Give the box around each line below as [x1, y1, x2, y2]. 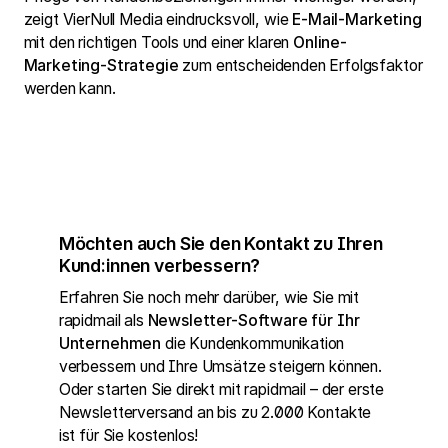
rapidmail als [58, 310, 148, 330]
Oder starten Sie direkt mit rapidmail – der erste [58, 379, 385, 399]
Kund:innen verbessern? [58, 255, 261, 277]
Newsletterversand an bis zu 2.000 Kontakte [58, 402, 372, 422]
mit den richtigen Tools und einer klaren [23, 32, 294, 52]
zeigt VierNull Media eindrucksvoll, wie [23, 9, 293, 29]
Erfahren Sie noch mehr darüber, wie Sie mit [58, 287, 360, 307]
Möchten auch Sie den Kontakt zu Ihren [58, 233, 383, 255]
